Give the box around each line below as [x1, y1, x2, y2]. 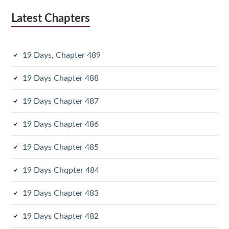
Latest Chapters [11, 12, 90, 24]
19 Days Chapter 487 [22, 97, 99, 105]
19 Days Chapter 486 [22, 120, 99, 128]
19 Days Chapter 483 [22, 189, 99, 197]
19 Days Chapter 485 [22, 143, 99, 151]
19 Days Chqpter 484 [22, 166, 100, 174]
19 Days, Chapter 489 [22, 51, 101, 59]
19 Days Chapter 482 [22, 212, 99, 220]
